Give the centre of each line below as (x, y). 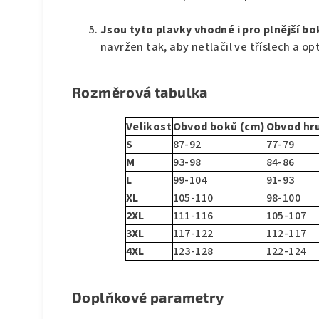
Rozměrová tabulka (140, 92)
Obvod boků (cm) (219, 127)
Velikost (149, 127)
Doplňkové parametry (148, 297)
